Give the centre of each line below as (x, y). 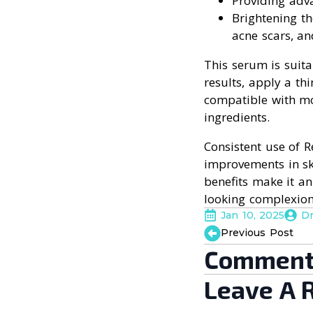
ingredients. (237, 117)
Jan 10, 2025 (253, 215)
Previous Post (257, 233)
